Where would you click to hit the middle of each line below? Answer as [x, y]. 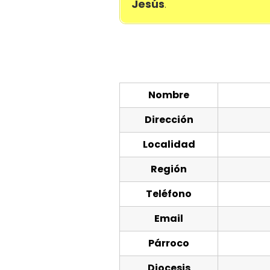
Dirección [169, 120]
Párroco [169, 243]
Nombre [169, 95]
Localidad [169, 145]
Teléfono [169, 194]
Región [169, 169]
